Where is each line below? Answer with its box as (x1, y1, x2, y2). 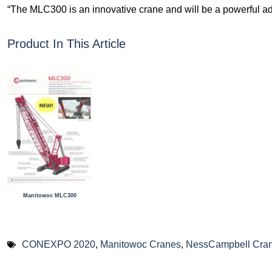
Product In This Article (7, 36, 126, 50)
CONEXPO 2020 (22, 239, 95, 250)
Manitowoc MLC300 (23, 192, 77, 199)
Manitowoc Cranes (100, 239, 181, 250)
